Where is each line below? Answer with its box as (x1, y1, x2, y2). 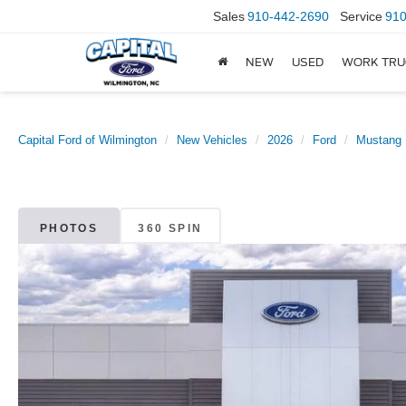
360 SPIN (138, 221, 203, 235)
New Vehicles (177, 133, 247, 147)
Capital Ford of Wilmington (18, 133, 157, 147)
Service (340, 9, 382, 24)
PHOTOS (39, 221, 99, 235)
